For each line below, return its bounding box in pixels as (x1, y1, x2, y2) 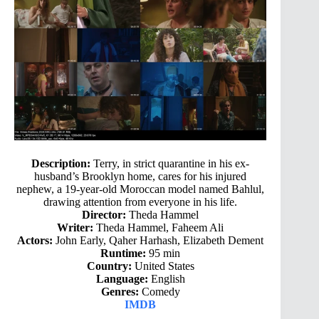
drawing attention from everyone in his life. (43, 195, 238, 208)
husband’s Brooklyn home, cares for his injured (34, 169, 247, 182)
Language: (95, 272, 148, 285)
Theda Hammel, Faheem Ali (93, 221, 224, 234)
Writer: (57, 221, 94, 234)
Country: (86, 259, 132, 272)
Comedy (138, 285, 180, 298)
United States (131, 259, 194, 272)
